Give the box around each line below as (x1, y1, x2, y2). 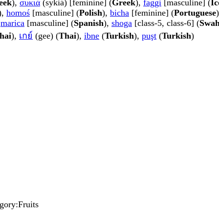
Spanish (74, 18, 104, 28)
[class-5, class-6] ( (132, 18, 199, 28)
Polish (79, 8, 102, 18)
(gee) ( (33, 31, 59, 41)
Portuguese (174, 8, 216, 18)
